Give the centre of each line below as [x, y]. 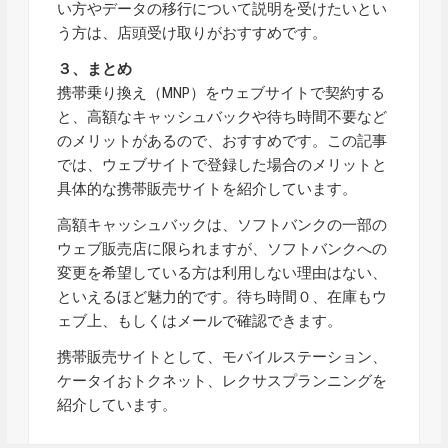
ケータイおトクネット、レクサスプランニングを [222, 380]
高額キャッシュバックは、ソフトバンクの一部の [222, 224]
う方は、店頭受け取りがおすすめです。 [192, 32]
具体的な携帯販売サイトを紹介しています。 [207, 188]
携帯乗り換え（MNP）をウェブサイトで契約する [221, 92]
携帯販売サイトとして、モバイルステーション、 [222, 356]
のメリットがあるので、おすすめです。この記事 [222, 140]
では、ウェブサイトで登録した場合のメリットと [222, 164]
